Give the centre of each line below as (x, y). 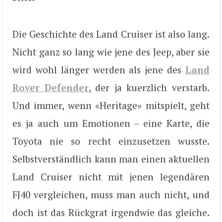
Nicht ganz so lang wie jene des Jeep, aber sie (111, 52)
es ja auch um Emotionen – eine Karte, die (111, 123)
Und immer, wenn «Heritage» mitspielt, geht (111, 106)
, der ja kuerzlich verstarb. (149, 88)
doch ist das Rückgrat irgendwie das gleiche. (111, 213)
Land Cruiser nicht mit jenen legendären (111, 177)
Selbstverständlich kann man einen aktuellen (111, 159)
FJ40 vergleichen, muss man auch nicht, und (111, 195)
